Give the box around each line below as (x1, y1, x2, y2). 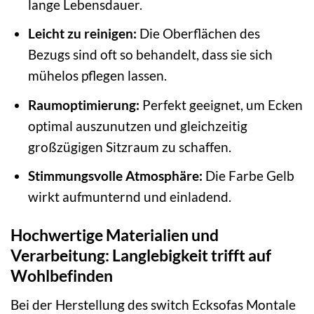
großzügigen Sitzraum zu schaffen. (27, 138, 231, 155)
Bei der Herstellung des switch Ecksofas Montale (11, 296, 296, 313)
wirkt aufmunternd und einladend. (27, 189, 231, 205)
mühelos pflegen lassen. (27, 67, 167, 84)
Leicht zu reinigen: (27, 25, 137, 42)
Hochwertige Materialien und (11, 225, 219, 245)
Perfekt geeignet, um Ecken (139, 96, 303, 113)
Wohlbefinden (11, 266, 113, 286)
